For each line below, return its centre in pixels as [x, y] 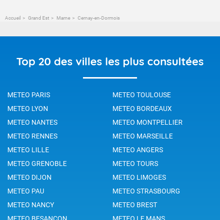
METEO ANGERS [138, 150]
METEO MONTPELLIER [148, 122]
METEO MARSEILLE [143, 136]
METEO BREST [135, 205]
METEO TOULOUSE [142, 95]
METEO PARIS [29, 95]
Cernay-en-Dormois [98, 18]
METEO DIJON [29, 177]
